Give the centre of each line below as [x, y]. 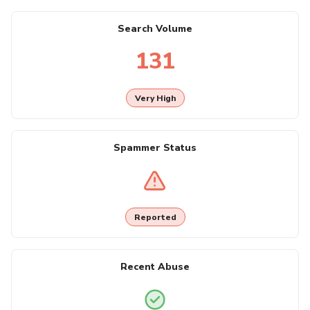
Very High [155, 98]
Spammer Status [155, 148]
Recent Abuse [155, 267]
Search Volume [155, 29]
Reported [155, 217]
